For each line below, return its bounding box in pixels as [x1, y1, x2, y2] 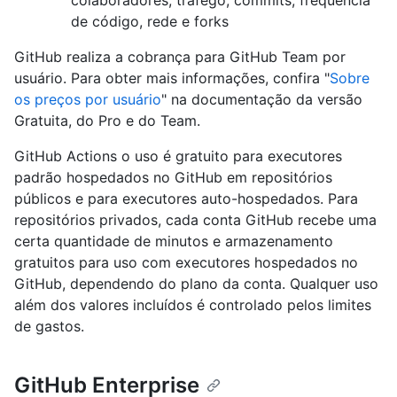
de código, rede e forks [71, 12, 229, 30]
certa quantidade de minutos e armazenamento [14, 231, 333, 250]
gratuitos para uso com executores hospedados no [14, 253, 358, 271]
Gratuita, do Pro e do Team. [14, 111, 200, 129]
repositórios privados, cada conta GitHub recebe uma [14, 210, 377, 229]
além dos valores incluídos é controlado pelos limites [14, 295, 371, 314]
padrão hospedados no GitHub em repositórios [14, 167, 332, 186]
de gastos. [14, 316, 84, 335]
